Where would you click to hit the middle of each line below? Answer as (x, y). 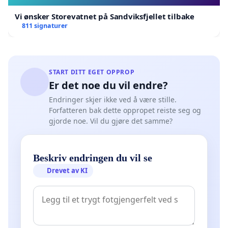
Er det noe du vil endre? (108, 85)
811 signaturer (45, 25)
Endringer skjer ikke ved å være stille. (113, 99)
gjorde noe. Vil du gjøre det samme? (111, 121)
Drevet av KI (67, 170)
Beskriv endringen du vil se (93, 158)
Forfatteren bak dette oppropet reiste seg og (125, 110)
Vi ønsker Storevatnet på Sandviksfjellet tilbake (105, 16)
